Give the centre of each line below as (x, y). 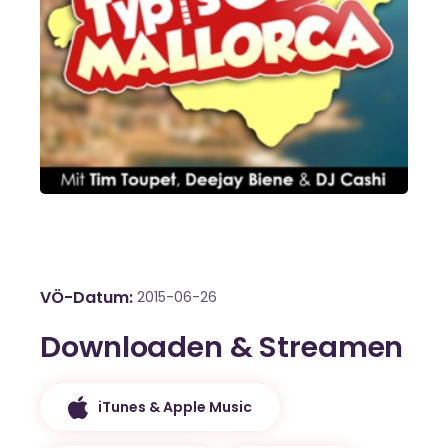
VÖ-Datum (84, 298)
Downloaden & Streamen (222, 347)
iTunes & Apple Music (175, 406)
